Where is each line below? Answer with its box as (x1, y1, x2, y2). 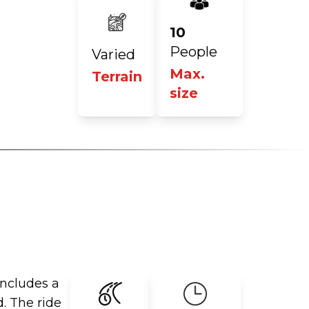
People (170, 43, 217, 60)
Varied (92, 46, 135, 63)
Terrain (92, 68, 142, 85)
